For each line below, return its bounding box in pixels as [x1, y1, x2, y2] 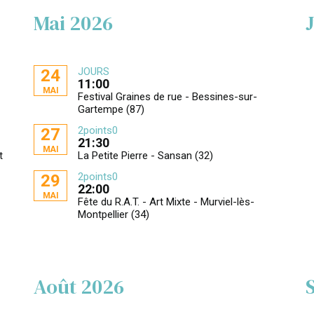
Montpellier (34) [78, 208, 150, 221]
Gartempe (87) [78, 103, 145, 116]
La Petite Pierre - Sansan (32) [78, 149, 214, 162]
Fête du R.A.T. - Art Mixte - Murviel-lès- [78, 196, 255, 208]
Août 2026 [34, 273, 124, 301]
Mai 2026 [34, 9, 113, 37]
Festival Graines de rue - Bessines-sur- [78, 90, 258, 103]
